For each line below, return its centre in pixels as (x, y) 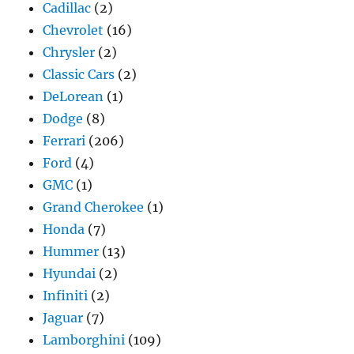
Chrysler (69, 52)
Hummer (71, 251)
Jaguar (63, 317)
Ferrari (64, 140)
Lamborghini (84, 339)
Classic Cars (79, 74)
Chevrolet (73, 30)
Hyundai (70, 273)
